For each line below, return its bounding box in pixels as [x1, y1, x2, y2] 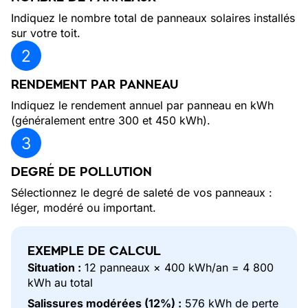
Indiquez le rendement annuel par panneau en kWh [11, 98, 274, 112]
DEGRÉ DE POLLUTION [11, 163, 152, 181]
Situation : [27, 261, 81, 274]
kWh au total [27, 276, 93, 289]
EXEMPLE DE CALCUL [27, 242, 161, 260]
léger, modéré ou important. [11, 201, 156, 214]
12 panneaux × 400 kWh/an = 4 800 [81, 261, 274, 274]
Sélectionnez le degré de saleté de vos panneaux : [11, 186, 272, 199]
